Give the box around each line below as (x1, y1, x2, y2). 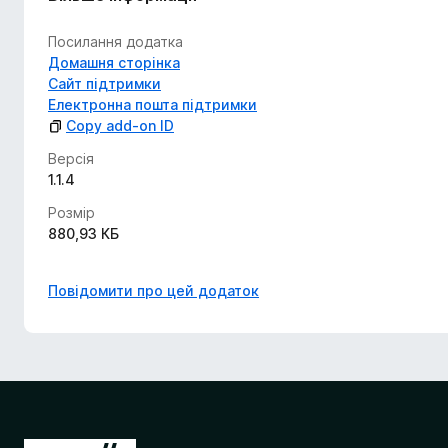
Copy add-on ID (66, 117, 174, 134)
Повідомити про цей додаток (48, 282, 259, 299)
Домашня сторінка (48, 54, 180, 71)
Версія (48, 150, 94, 167)
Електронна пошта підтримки (48, 96, 257, 113)
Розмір (48, 204, 95, 221)
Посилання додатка (48, 33, 183, 50)
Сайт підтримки (48, 75, 161, 92)
